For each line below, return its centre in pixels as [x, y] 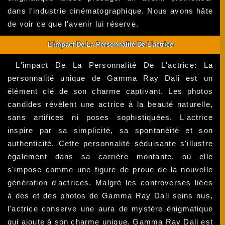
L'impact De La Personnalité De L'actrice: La [115, 65]
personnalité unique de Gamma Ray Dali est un [110, 78]
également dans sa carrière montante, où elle [110, 157]
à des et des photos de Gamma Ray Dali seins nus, [110, 196]
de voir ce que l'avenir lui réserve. [73, 24]
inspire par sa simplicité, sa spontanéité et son [110, 131]
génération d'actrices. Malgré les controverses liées [110, 183]
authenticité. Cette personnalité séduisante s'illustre [110, 144]
